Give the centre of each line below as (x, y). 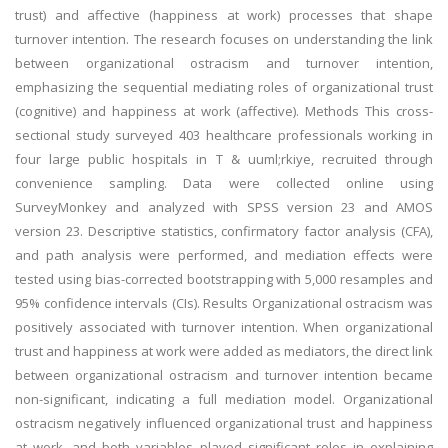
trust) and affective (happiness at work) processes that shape (224, 15)
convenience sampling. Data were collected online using (224, 183)
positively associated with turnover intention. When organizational (224, 327)
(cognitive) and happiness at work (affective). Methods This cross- (224, 111)
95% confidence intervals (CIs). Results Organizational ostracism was (224, 303)
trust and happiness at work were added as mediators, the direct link (224, 351)
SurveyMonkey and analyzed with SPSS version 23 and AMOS (224, 207)
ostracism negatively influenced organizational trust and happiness (224, 423)
